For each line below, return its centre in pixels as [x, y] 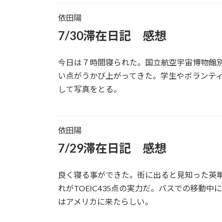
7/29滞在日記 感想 [112, 148]
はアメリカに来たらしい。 [105, 201]
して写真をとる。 [90, 89]
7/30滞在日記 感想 [112, 35]
